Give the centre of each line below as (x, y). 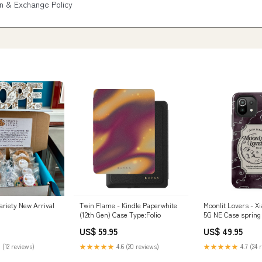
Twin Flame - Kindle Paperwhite (128, 205)
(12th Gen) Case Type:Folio (120, 214)
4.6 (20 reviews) (137, 246)
